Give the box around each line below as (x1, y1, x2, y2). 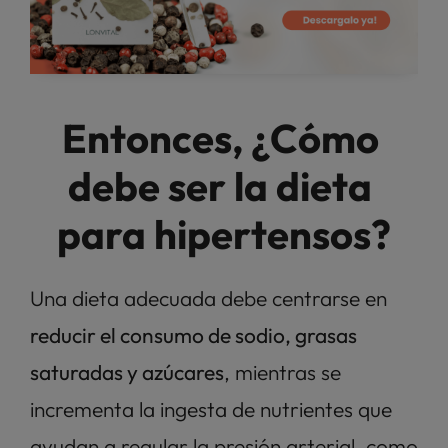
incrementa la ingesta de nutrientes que (30, 395, 392, 422)
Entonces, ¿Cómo (61, 112, 379, 163)
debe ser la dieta (68, 160, 372, 211)
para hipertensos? (57, 208, 391, 259)
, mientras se (224, 358, 341, 385)
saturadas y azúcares (30, 358, 224, 385)
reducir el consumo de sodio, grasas (30, 321, 357, 348)
